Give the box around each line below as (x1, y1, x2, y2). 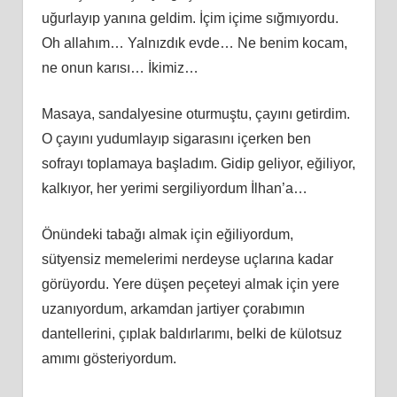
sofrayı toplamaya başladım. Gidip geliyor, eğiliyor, (41, 155, 355, 171)
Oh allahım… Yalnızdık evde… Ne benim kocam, (41, 35, 347, 51)
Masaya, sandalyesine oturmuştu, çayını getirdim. (41, 105, 350, 121)
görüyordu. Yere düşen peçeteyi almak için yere (41, 276, 339, 292)
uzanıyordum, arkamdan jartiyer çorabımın (41, 300, 305, 316)
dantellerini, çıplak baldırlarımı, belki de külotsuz (41, 325, 342, 341)
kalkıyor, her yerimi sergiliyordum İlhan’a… (41, 180, 307, 196)
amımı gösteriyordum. (41, 350, 176, 366)
